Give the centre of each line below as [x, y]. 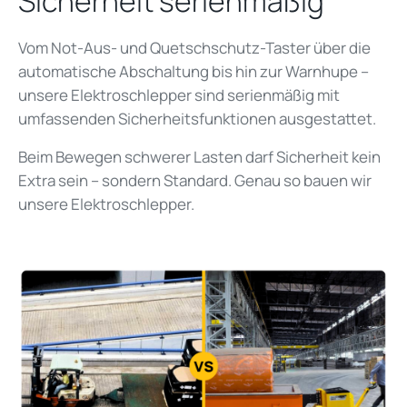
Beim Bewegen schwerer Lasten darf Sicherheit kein [199, 157]
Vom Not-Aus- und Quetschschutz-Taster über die [194, 48]
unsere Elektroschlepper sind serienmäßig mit [179, 95]
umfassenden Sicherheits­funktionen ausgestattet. [199, 119]
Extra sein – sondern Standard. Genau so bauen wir [195, 181]
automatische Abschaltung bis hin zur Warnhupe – [194, 72]
